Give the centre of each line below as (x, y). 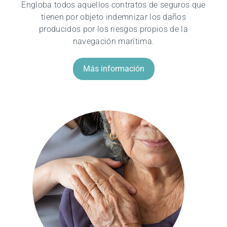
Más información (113, 68)
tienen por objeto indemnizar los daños (113, 17)
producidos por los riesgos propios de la (113, 29)
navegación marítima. (113, 41)
